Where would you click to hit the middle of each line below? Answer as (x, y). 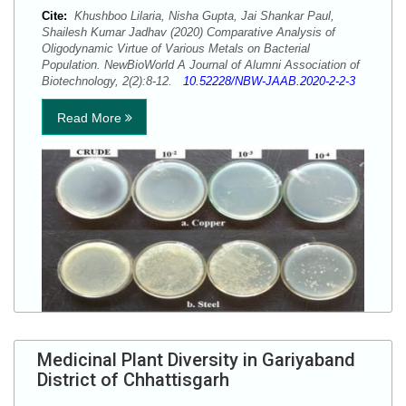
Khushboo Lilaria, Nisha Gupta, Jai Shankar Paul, (203, 16)
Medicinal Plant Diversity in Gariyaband (196, 360)
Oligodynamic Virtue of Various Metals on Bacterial (176, 48)
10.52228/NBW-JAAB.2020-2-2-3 (269, 81)
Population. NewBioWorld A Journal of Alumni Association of (201, 65)
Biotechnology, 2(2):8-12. (112, 81)
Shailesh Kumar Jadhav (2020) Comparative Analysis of (188, 32)
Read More (91, 118)
